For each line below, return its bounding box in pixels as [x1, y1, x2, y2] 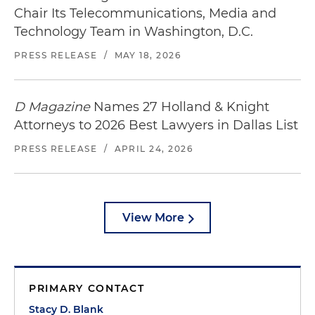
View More [122, 211, 184, 224]
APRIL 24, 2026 [114, 143, 193, 154]
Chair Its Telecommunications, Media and [14, 6, 276, 21]
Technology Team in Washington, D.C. [14, 24, 253, 39]
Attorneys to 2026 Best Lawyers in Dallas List [14, 117, 298, 133]
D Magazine [14, 99, 90, 115]
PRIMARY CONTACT [29, 282, 145, 295]
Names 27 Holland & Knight [90, 99, 269, 115]
